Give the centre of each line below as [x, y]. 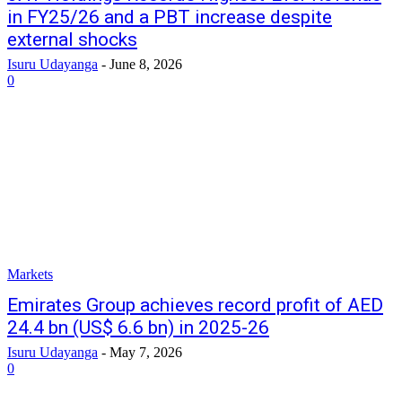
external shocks [72, 39]
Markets [30, 274]
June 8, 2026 [146, 64]
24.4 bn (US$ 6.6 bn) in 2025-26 [138, 328]
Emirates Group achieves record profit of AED [195, 305]
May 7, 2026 [146, 352]
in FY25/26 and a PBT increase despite [170, 17]
